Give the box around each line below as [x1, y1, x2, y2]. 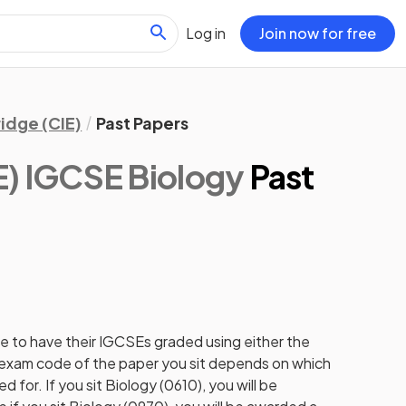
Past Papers [96, 112, 189, 133]
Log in [186, 23, 226, 43]
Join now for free [259, 23, 376, 43]
